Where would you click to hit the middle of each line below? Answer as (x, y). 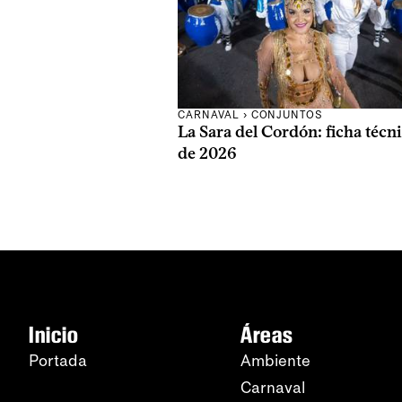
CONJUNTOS (287, 115)
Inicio (54, 335)
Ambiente (275, 361)
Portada (58, 361)
